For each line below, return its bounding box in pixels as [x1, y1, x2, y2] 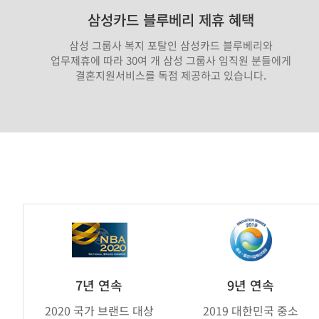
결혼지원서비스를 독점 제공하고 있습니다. [75, 67, 266, 83]
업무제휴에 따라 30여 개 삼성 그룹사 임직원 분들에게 [51, 52, 291, 68]
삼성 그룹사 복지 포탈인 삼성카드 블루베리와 [69, 37, 273, 53]
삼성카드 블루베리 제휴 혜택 [88, 9, 254, 30]
